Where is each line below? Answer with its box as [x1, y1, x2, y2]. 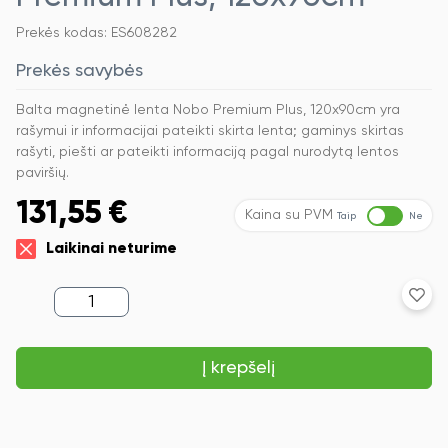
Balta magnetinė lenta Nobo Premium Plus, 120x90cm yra [16, 103, 400, 118]
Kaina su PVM [245, 208, 333, 223]
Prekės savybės [16, 62, 143, 81]
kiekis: [53, 306, 97, 323]
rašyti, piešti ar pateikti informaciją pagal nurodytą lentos [16, 145, 399, 160]
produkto [53, 288, 122, 305]
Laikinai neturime [46, 241, 177, 258]
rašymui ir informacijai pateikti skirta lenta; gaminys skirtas [16, 124, 404, 139]
